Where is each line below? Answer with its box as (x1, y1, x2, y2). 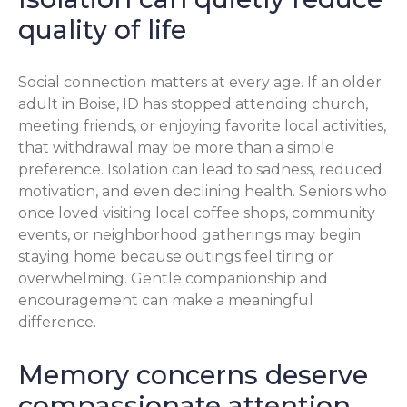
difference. (18, 313, 96, 331)
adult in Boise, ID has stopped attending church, (18, 94, 368, 113)
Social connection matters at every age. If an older (18, 73, 382, 91)
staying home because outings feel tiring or (18, 247, 333, 265)
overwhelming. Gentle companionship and (18, 269, 328, 287)
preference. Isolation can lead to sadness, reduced (18, 160, 382, 178)
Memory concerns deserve (18, 358, 368, 391)
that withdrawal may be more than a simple (18, 138, 334, 156)
